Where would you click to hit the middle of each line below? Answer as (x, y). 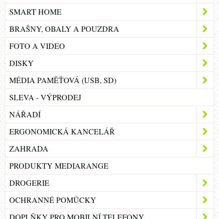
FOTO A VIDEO (37, 46)
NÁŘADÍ (25, 114)
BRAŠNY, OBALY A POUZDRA (64, 29)
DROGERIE (29, 183)
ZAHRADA (29, 149)
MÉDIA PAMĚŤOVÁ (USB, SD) (63, 80)
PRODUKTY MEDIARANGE (59, 166)
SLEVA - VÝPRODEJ (45, 97)
